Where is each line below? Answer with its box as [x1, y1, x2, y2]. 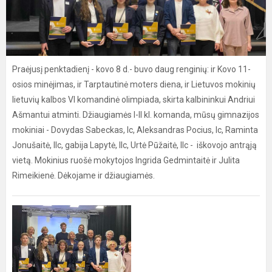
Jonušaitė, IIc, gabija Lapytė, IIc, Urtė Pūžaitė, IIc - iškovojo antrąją [12, 140, 257, 150]
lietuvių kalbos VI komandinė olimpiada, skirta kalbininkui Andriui [12, 95, 255, 104]
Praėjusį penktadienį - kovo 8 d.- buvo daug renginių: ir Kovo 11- [12, 64, 251, 74]
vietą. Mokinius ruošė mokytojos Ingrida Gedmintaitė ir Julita [12, 155, 240, 165]
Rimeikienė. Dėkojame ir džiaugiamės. [12, 171, 155, 180]
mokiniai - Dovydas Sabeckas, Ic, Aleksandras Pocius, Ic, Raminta [12, 125, 258, 135]
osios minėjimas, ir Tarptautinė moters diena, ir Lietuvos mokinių [12, 80, 256, 89]
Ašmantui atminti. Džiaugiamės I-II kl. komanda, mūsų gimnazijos [12, 110, 259, 120]
